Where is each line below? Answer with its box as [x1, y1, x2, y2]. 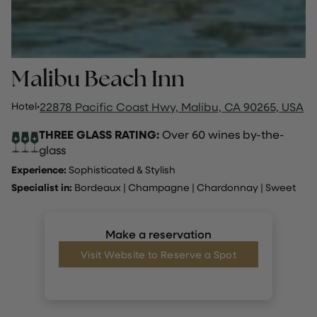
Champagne [128, 180, 190, 195]
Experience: [11, 163, 67, 177]
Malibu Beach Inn [11, 63, 185, 94]
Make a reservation [105, 226, 212, 242]
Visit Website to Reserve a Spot [81, 248, 236, 262]
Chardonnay [197, 180, 258, 195]
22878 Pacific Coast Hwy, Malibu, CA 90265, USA [40, 99, 304, 115]
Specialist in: [11, 180, 74, 195]
